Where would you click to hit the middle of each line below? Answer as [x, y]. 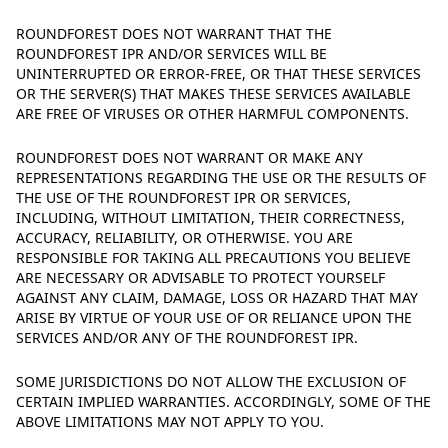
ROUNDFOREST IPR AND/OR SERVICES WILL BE [171, 53]
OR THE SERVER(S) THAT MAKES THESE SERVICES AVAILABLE [213, 93]
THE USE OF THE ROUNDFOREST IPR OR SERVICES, [183, 197]
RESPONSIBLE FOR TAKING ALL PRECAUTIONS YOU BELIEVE [213, 257]
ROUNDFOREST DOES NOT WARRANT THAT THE [174, 33]
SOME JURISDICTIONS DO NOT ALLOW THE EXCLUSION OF [211, 381]
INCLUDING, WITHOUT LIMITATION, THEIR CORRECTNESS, [210, 217]
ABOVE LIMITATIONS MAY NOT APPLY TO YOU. [170, 421]
